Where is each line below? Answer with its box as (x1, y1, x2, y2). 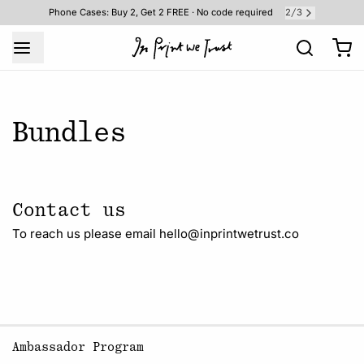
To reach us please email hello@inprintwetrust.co (12, 226, 299, 241)
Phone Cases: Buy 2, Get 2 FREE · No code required (49, 6, 273, 18)
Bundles (12, 119, 126, 146)
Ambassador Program (12, 341, 144, 353)
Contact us (12, 201, 126, 219)
